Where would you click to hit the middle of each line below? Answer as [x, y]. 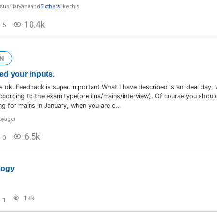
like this [70, 7]
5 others [50, 7]
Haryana [20, 7]
